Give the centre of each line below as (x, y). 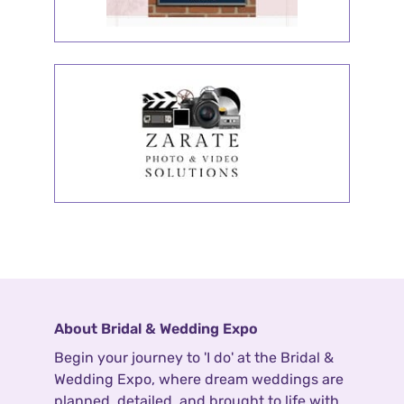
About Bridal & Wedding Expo (156, 328)
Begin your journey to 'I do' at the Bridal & (194, 357)
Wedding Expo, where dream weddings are (199, 379)
